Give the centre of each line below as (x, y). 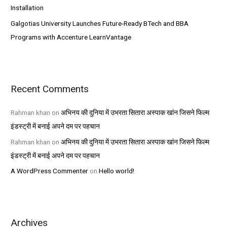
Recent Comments (50, 89)
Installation (27, 8)
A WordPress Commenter (50, 171)
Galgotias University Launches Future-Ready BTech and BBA (100, 23)
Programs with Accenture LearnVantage (71, 37)
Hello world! (117, 171)
